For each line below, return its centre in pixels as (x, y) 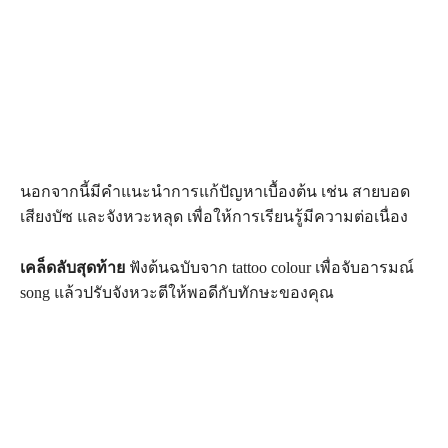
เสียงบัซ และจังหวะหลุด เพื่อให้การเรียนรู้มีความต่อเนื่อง (214, 216)
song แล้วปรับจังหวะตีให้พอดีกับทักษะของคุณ (177, 292)
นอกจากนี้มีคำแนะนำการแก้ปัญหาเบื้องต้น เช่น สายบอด (215, 191)
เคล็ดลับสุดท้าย (72, 267)
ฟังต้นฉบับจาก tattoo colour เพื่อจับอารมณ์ (269, 267)
